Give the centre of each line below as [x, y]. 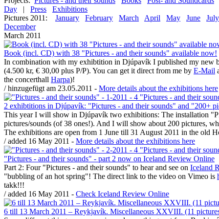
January [67, 18]
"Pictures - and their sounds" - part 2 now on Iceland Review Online [109, 159]
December [20, 27]
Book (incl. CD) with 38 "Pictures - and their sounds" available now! [110, 53]
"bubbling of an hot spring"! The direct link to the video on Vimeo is [110, 176]
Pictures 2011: [26, 18]
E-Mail [204, 71]
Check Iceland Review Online [122, 194]
